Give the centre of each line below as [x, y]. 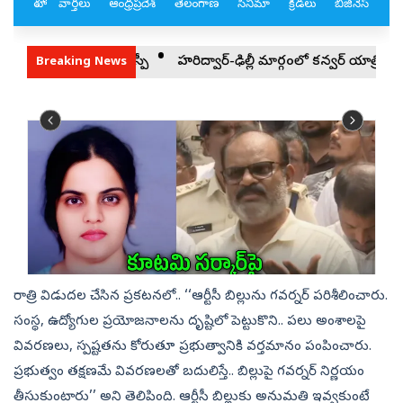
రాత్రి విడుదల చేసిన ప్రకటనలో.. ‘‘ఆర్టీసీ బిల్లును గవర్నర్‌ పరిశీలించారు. [201, 297]
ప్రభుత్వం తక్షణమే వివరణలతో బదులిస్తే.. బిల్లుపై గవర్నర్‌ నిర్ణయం [189, 373]
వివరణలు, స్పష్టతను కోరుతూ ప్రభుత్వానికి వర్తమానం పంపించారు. [193, 348]
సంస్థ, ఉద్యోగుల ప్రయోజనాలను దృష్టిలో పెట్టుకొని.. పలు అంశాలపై [190, 322]
